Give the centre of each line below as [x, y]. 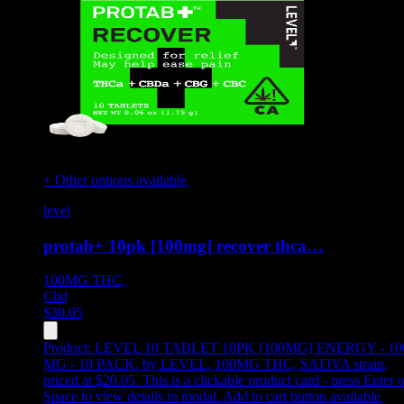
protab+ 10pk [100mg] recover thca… [184, 245]
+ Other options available [115, 179]
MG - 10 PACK [89, 364]
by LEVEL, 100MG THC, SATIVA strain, [265, 364]
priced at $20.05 [89, 381]
